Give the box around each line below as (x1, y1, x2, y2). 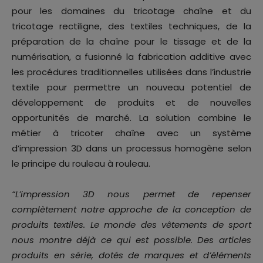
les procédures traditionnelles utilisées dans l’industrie (12, 65, 251, 78)
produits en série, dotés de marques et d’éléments (12, 248, 251, 261)
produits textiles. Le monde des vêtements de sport (12, 218, 251, 231)
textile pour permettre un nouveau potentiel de (12, 80, 251, 93)
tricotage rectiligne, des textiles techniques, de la (12, 19, 251, 32)
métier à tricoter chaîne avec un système (12, 126, 251, 139)
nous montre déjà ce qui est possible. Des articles (12, 233, 251, 246)
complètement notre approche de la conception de (12, 203, 251, 215)
